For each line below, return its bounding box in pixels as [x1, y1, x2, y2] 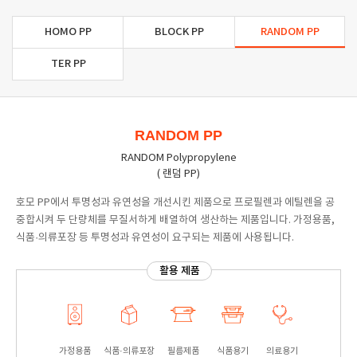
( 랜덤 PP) [157, 168, 200, 180]
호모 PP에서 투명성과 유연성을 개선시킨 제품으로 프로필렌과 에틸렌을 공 [16, 197, 335, 209]
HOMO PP [45, 25, 92, 38]
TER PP [50, 57, 86, 70]
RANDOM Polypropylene [120, 152, 237, 164]
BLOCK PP [154, 25, 204, 38]
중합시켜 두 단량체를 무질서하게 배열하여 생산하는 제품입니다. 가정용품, [16, 214, 335, 226]
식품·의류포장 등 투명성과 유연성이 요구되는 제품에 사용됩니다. [16, 232, 294, 244]
